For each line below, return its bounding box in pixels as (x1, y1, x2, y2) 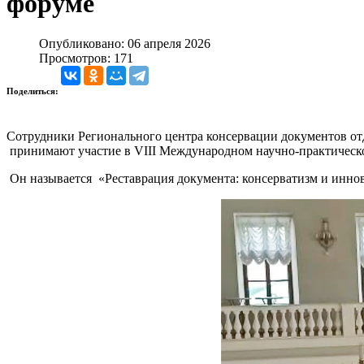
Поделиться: (6, 85, 61, 96)
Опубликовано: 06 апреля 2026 (39, 36, 210, 50)
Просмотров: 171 (39, 50, 133, 65)
